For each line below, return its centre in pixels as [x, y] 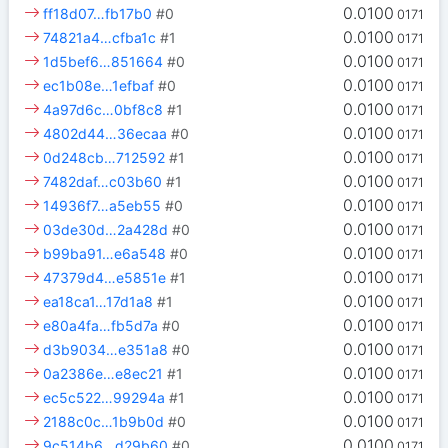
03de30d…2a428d [106, 230]
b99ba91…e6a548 [105, 254]
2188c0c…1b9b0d [104, 422]
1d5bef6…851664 [103, 62]
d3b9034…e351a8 [106, 350]
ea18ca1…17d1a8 [98, 302]
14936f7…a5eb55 [102, 206]
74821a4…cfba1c [100, 38]
